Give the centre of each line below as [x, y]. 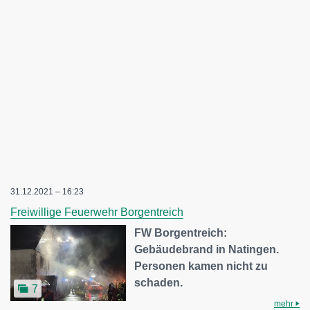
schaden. [159, 283]
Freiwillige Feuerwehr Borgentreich [97, 212]
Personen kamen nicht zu [201, 266]
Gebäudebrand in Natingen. [207, 250]
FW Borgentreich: [181, 233]
